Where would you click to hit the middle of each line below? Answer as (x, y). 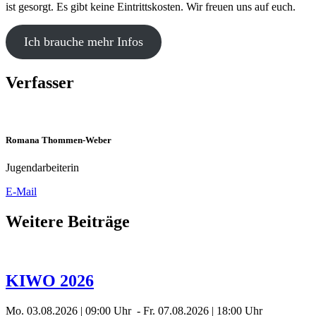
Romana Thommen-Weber (59, 140)
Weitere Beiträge (68, 221)
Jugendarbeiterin (42, 167)
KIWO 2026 (50, 281)
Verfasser (40, 82)
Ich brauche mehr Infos (83, 41)
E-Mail (21, 191)
